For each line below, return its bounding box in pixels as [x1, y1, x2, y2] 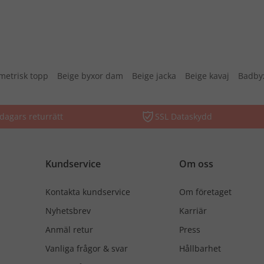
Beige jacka [132, 70, 176, 81]
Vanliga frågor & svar [45, 243, 128, 254]
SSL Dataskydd [155, 111, 212, 122]
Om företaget [179, 186, 232, 197]
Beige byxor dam [57, 70, 123, 81]
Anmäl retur [45, 224, 93, 235]
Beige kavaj [185, 70, 229, 81]
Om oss [179, 157, 213, 170]
